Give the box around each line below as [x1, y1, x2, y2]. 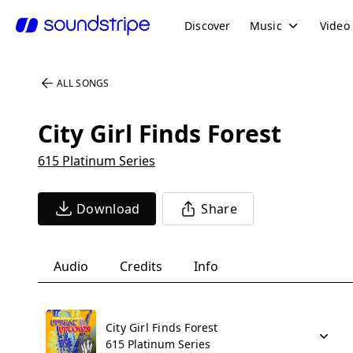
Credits [120, 258, 162, 275]
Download [76, 200, 140, 217]
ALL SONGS [57, 76, 110, 90]
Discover [184, 17, 231, 33]
